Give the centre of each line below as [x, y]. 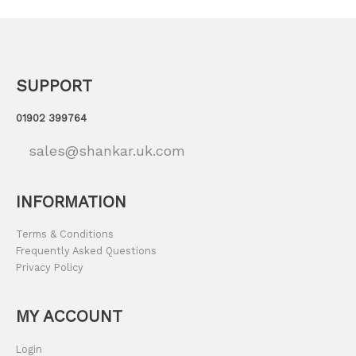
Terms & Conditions [65, 234]
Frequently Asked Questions [86, 251]
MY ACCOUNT [69, 317]
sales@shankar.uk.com [106, 151]
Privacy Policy [50, 268]
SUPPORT [54, 85]
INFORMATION [71, 201]
